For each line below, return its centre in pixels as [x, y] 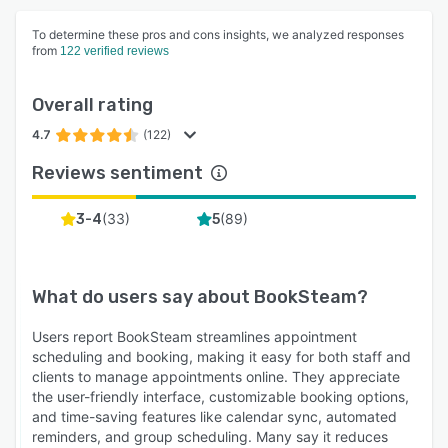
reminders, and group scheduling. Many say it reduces [210, 437]
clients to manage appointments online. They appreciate [216, 377]
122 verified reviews [114, 51]
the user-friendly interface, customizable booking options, [220, 397]
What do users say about [143, 297]
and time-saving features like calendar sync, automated [214, 417]
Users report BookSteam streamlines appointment [194, 337]
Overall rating [92, 105]
